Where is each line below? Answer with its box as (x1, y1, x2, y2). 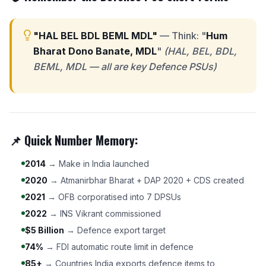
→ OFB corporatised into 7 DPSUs (45, 192, 181, 202)
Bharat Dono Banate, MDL (33, 45, 157, 57)
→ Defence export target (64, 225, 166, 235)
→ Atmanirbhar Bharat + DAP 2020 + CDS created (47, 175, 244, 185)
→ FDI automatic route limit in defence (43, 242, 194, 252)
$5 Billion (25, 225, 64, 235)
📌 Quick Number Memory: (9, 131, 138, 149)
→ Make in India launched (46, 159, 149, 169)
